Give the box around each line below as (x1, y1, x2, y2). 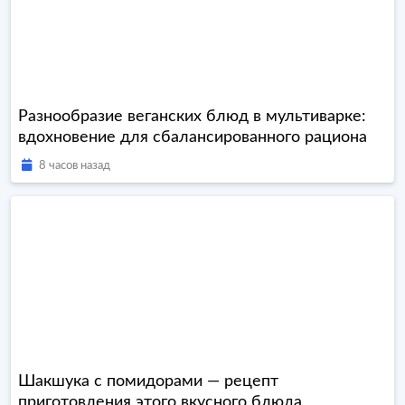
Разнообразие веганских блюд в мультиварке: (18, 108, 366, 126)
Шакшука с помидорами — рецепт (18, 373, 278, 391)
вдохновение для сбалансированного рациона (18, 129, 367, 146)
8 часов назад (39, 160, 110, 173)
